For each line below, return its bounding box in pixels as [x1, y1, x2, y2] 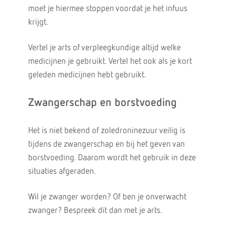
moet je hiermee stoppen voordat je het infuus [28, 5, 187, 13]
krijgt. [28, 18, 48, 27]
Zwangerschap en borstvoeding [28, 97, 177, 108]
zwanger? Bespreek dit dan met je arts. [28, 206, 162, 215]
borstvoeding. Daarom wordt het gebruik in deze [28, 154, 196, 162]
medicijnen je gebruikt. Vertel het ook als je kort [28, 57, 192, 66]
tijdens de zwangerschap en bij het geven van [28, 140, 185, 149]
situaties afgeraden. [28, 167, 96, 176]
